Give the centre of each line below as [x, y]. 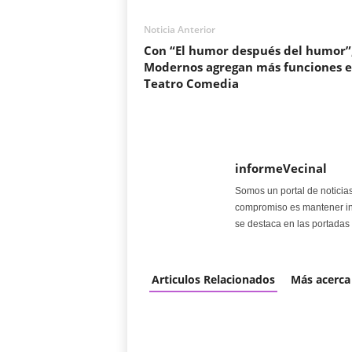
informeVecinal [280, 168]
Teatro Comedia [191, 83]
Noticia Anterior [179, 29]
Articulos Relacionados [213, 279]
